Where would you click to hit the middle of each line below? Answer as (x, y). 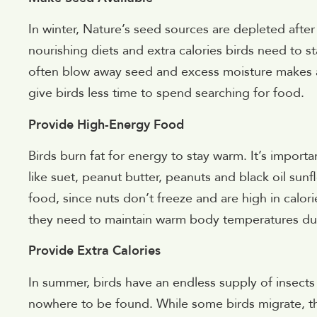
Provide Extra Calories (94, 251)
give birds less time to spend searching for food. (166, 93)
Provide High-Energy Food (106, 125)
